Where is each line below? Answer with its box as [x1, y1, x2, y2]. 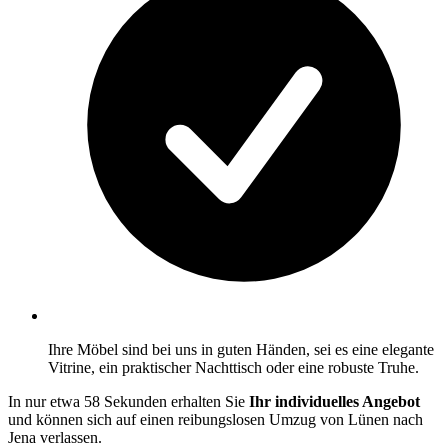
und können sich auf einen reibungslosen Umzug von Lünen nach [8, 410, 423, 428]
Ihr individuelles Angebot [249, 392, 420, 410]
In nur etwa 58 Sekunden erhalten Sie [8, 392, 249, 410]
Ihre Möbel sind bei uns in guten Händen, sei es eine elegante [48, 340, 434, 358]
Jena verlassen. [8, 428, 102, 446]
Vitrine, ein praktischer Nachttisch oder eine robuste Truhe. [48, 358, 419, 376]
